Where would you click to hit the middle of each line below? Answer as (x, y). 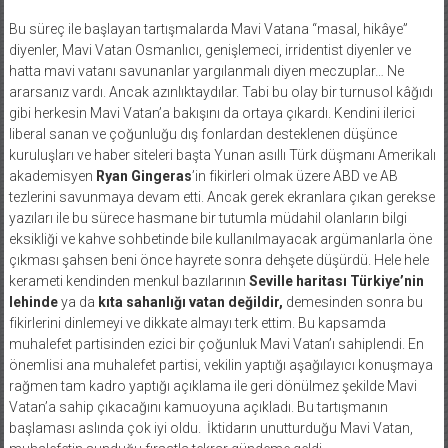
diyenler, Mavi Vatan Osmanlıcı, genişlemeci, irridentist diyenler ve (209, 49)
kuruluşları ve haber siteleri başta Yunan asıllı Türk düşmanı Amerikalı (222, 154)
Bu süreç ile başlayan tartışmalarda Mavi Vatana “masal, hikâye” (208, 28)
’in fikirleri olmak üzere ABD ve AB (294, 175)
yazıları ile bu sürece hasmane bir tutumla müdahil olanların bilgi (207, 217)
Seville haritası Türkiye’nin (336, 280)
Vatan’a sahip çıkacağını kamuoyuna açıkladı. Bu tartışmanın (198, 406)
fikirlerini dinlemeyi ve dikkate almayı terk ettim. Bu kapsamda (197, 322)
